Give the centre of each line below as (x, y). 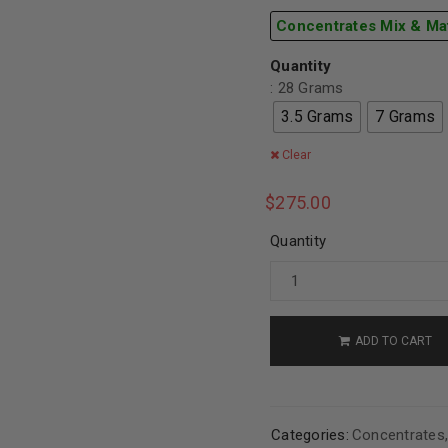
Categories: (310, 435)
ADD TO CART (393, 341)
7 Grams (405, 116)
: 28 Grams (307, 88)
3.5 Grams (317, 116)
